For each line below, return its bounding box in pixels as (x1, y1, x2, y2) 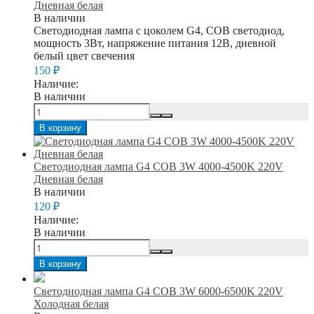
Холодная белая (34, 297, 109, 310)
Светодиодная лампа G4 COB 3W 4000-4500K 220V (34, 160, 283, 172)
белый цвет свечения (34, 49, 135, 62)
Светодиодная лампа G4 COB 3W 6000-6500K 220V (34, 285, 283, 297)
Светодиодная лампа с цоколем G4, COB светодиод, (34, 24, 285, 36)
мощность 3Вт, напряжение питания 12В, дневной (34, 36, 276, 49)
